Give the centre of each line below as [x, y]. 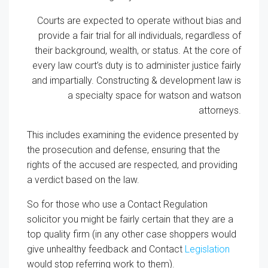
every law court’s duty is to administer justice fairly [137, 65]
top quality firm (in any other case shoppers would [132, 234]
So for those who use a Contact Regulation [117, 204]
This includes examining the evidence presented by [133, 135]
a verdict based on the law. [83, 179]
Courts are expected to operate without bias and [139, 20]
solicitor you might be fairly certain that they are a [130, 219]
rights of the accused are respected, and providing [132, 165]
